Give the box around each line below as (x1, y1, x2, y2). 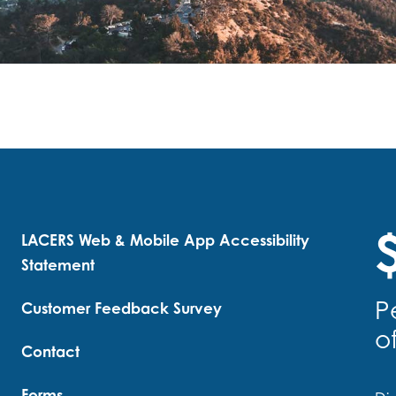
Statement (21, 255, 95, 274)
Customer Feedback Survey (21, 299, 222, 317)
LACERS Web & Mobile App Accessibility (21, 231, 309, 249)
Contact (21, 342, 80, 361)
